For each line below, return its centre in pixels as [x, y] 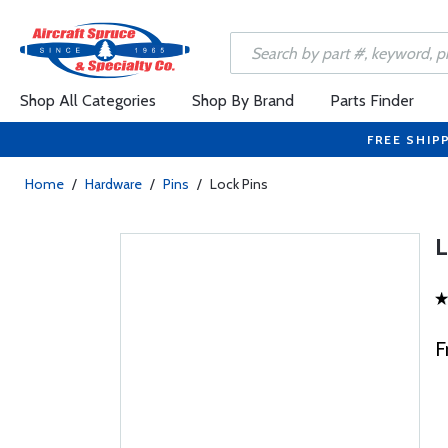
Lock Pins [239, 184]
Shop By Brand [243, 100]
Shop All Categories [88, 100]
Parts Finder [372, 100]
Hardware [113, 184]
